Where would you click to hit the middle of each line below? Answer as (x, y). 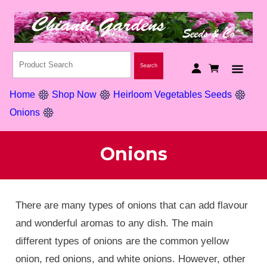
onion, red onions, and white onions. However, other (131, 259)
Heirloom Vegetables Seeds (173, 95)
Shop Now (74, 95)
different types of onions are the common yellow (122, 241)
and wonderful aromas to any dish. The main (114, 223)
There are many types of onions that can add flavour (132, 205)
